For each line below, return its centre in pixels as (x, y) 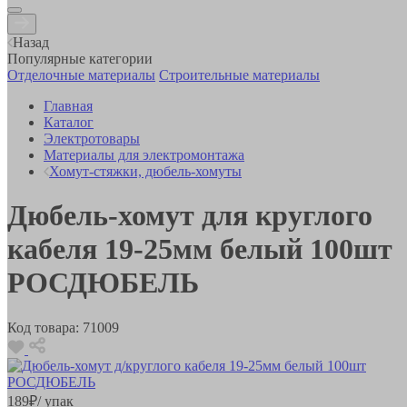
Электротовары (92, 138)
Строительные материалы (239, 74)
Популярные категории (80, 58)
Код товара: (43, 327)
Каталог (69, 122)
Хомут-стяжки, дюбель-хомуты (145, 171)
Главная (68, 105)
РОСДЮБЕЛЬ (103, 283)
